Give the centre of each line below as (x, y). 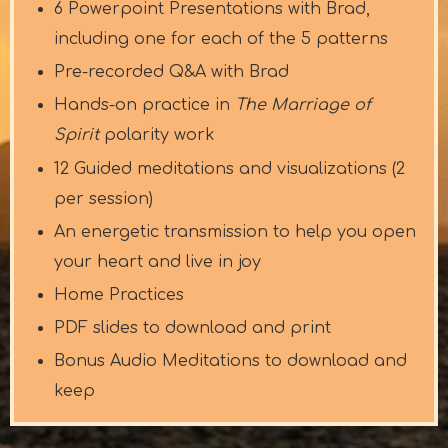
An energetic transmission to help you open (235, 231)
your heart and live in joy (157, 261)
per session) (103, 198)
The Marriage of (303, 105)
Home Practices (119, 294)
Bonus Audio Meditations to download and (230, 361)
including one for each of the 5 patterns (221, 38)
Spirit (76, 135)
